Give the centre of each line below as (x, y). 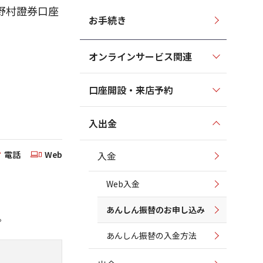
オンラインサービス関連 (140, 56)
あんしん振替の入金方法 (151, 235)
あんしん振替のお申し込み (156, 210)
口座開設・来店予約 (131, 90)
